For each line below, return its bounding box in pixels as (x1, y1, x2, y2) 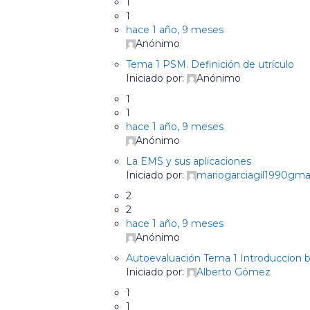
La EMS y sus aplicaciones (126, 155, 251, 167)
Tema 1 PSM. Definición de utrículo (126, 58, 294, 71)
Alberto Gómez (197, 266, 271, 278)
